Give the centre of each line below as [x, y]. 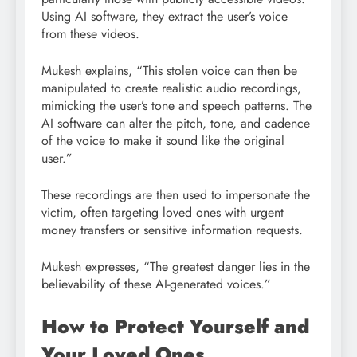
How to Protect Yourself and [175, 326]
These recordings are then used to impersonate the [176, 194]
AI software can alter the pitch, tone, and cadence [176, 123]
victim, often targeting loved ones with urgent [163, 212]
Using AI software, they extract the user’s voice [165, 16]
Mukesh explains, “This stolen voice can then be [169, 70]
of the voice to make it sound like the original [163, 140]
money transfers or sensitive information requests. [172, 229]
